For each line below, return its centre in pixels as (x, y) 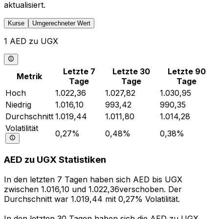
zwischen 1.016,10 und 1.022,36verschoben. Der (93, 189)
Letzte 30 (131, 71)
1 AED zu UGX (31, 41)
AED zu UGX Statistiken (55, 160)
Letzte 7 (79, 71)
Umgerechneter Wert (61, 23)
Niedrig (18, 104)
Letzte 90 (187, 71)
